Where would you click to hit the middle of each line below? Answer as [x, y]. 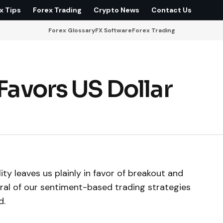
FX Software [113, 30]
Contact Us [172, 10]
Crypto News [117, 10]
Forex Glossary [71, 30]
